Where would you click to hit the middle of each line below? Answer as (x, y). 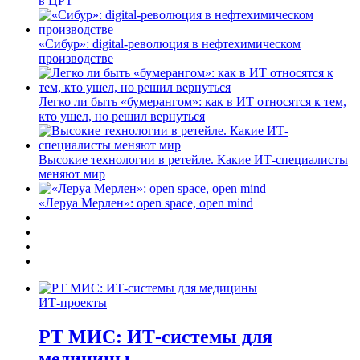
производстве (76, 58)
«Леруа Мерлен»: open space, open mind (146, 202)
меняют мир (72, 174)
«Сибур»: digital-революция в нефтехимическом (170, 43)
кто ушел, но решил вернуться (122, 116)
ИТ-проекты (73, 302)
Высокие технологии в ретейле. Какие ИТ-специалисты (193, 159)
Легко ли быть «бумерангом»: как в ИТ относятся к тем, (192, 101)
